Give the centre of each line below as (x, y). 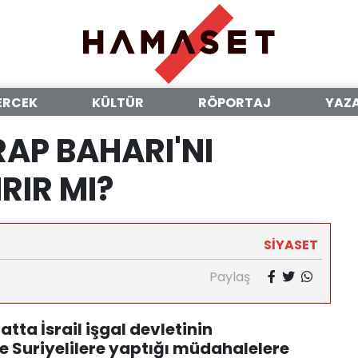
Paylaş (230, 277)
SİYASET (291, 245)
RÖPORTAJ (235, 103)
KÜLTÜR (118, 103)
